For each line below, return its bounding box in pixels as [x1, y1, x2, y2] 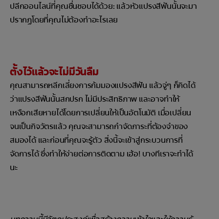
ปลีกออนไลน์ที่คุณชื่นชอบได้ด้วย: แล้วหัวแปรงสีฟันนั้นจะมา [10, 1, 197, 12]
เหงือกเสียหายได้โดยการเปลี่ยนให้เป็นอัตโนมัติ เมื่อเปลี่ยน [10, 108, 192, 118]
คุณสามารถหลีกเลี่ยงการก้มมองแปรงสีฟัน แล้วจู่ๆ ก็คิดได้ [10, 80, 196, 91]
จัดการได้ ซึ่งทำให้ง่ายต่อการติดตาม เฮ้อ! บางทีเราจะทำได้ [10, 149, 194, 159]
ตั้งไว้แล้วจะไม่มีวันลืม [10, 66, 99, 79]
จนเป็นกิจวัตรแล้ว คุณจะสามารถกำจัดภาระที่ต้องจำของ [10, 121, 188, 132]
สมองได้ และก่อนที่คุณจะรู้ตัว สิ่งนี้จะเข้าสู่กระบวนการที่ [10, 135, 183, 146]
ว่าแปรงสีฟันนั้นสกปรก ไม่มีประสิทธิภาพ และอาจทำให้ [10, 94, 180, 105]
